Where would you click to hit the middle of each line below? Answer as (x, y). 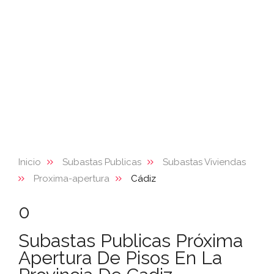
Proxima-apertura (72, 179)
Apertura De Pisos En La (120, 258)
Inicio (30, 162)
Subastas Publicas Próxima (131, 241)
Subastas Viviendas (204, 162)
